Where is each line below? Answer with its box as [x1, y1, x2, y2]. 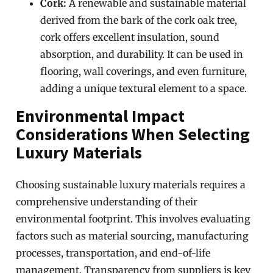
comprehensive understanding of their [16, 196, 198, 208]
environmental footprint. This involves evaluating [16, 213, 251, 225]
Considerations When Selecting [16, 123, 250, 145]
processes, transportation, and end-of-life [16, 247, 211, 259]
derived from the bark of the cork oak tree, [40, 14, 238, 26]
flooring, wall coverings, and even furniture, [40, 65, 247, 77]
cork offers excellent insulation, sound [40, 31, 220, 43]
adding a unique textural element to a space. [40, 82, 247, 94]
